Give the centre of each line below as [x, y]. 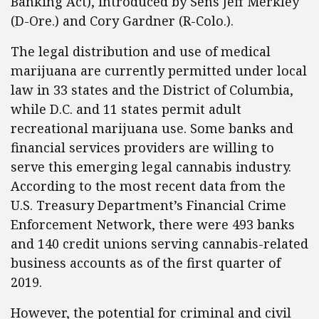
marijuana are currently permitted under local [159, 70]
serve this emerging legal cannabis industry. [151, 167]
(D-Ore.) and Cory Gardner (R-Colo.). [122, 21]
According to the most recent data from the [148, 186]
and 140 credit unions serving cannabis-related [159, 244]
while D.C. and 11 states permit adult [126, 109]
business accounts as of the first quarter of [146, 263]
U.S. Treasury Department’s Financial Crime [148, 205]
